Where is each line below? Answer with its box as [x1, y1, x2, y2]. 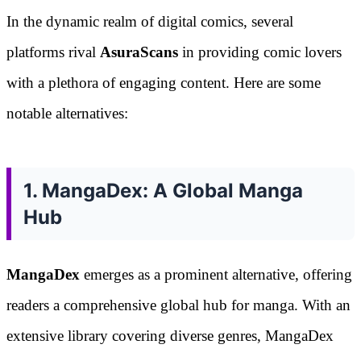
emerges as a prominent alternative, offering [80, 266, 352, 284]
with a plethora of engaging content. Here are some [6, 74, 321, 92]
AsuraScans [100, 44, 178, 61]
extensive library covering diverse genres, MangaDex [6, 327, 334, 345]
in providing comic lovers [178, 44, 342, 61]
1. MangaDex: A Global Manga [23, 179, 303, 203]
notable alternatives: [6, 105, 128, 122]
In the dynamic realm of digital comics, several [6, 13, 293, 31]
